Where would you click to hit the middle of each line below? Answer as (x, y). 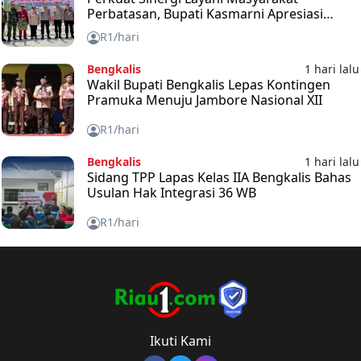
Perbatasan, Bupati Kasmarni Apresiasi (205, 13)
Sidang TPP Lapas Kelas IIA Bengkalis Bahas (219, 177)
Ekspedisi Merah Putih (155, 29)
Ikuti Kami (180, 341)
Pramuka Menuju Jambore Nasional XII (204, 100)
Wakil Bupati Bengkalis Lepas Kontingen (208, 84)
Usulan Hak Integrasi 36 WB (171, 192)
